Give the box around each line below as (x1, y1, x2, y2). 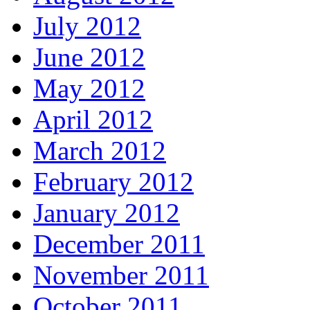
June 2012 (33, 42, 145, 73)
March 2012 (33, 136, 166, 166)
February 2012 (33, 167, 194, 197)
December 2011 (33, 229, 205, 259)
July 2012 (33, 11, 141, 42)
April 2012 (33, 104, 153, 135)
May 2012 (33, 73, 145, 104)
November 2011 (33, 260, 209, 291)
